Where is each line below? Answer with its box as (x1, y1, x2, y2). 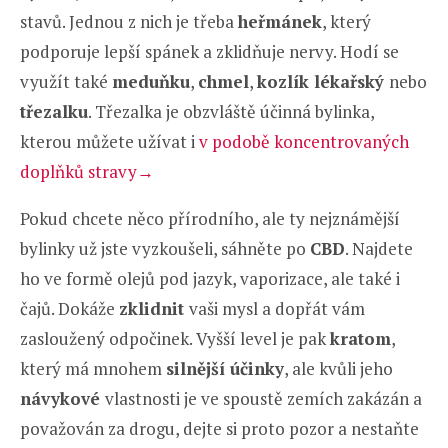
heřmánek (238, 9, 322, 33)
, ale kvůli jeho (284, 356, 393, 380)
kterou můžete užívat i (20, 129, 199, 153)
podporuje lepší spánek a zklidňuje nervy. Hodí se (20, 39, 399, 63)
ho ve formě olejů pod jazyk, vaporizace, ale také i (20, 266, 400, 290)
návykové (20, 386, 105, 410)
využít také (20, 69, 112, 93)
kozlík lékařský (257, 69, 389, 93)
